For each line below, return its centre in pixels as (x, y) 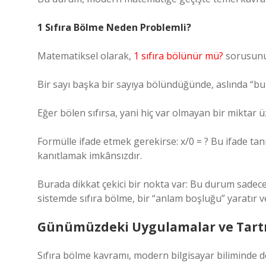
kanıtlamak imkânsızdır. (90, 156)
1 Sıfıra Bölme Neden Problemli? (114, 27)
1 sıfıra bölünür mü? (178, 56)
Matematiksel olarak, (85, 56)
